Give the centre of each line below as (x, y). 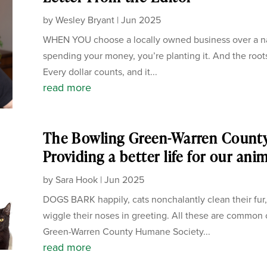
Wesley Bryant (85, 20)
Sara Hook (76, 179)
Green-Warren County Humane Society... (126, 231)
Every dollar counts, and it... (100, 72)
